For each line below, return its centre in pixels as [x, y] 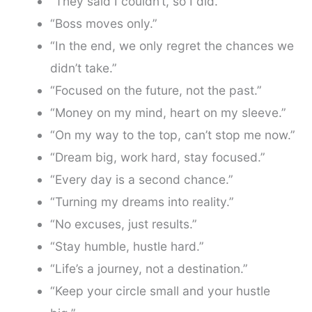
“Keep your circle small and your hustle [160, 291]
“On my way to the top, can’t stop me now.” [172, 135]
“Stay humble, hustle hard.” [127, 247]
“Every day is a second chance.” [141, 180]
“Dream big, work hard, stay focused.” [157, 157]
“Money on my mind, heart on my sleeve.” [168, 113]
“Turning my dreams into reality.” [142, 202]
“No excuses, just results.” [123, 224]
